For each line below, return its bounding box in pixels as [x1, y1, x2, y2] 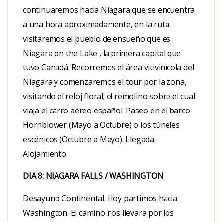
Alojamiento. [23, 148, 68, 159]
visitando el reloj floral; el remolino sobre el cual [23, 90, 195, 102]
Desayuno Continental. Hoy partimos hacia [23, 192, 177, 204]
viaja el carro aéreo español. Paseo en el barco [23, 105, 190, 116]
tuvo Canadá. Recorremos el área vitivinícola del [23, 61, 194, 73]
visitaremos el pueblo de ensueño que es [23, 33, 171, 44]
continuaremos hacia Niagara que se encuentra [23, 4, 195, 15]
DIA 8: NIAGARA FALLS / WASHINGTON [23, 170, 164, 181]
